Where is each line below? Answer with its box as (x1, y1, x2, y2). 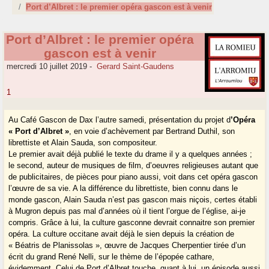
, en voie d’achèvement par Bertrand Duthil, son (69, 127, 235, 136)
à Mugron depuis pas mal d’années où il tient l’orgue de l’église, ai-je (8, 207, 246, 216)
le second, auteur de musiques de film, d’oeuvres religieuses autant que (8, 161, 259, 171)
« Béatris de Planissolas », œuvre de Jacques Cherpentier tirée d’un (8, 241, 246, 250)
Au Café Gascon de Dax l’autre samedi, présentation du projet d (8, 115, 231, 125)
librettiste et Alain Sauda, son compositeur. (8, 138, 158, 148)
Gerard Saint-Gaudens (97, 62, 175, 71)
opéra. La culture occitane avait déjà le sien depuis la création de (8, 229, 235, 239)
